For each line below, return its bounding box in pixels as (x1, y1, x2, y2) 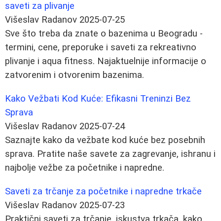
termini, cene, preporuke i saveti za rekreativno (5, 41, 196, 53)
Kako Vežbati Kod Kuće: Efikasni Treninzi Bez (5, 93, 191, 104)
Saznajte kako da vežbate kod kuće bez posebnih (5, 134, 205, 146)
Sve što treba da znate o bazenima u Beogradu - (5, 28, 203, 39)
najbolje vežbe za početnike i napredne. (5, 162, 164, 173)
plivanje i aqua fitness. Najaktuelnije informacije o (5, 55, 206, 67)
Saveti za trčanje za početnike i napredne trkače (5, 185, 202, 197)
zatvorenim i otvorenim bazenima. (5, 69, 144, 80)
